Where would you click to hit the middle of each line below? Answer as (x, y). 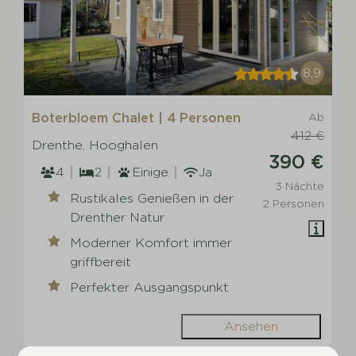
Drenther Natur (118, 217)
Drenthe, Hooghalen (95, 145)
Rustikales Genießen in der (152, 198)
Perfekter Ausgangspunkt (150, 287)
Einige (151, 172)
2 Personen (293, 203)
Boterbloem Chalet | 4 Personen (137, 118)
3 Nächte (299, 186)
